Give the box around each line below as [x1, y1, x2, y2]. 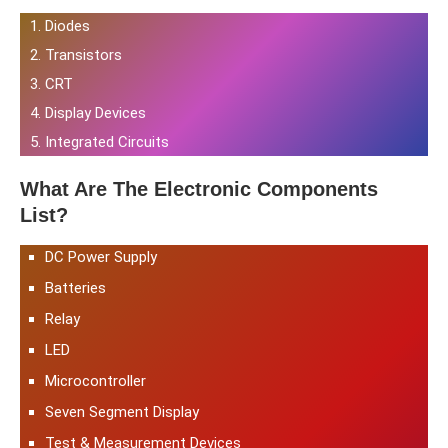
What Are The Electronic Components [20, 177, 378, 200]
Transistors [45, 45, 122, 64]
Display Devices [45, 103, 146, 122]
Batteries [45, 278, 106, 297]
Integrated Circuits [45, 132, 169, 151]
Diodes [45, 16, 90, 35]
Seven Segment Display [45, 402, 199, 421]
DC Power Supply [45, 247, 157, 266]
